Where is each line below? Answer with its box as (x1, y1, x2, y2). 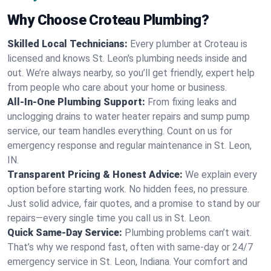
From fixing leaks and (148, 96, 237, 108)
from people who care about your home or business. (7, 82, 227, 93)
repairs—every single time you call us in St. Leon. (7, 212, 212, 224)
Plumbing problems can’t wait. (125, 227, 252, 238)
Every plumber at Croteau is (130, 38, 247, 50)
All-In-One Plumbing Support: (7, 96, 145, 108)
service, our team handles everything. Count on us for (7, 125, 232, 137)
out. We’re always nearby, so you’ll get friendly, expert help (7, 67, 255, 79)
